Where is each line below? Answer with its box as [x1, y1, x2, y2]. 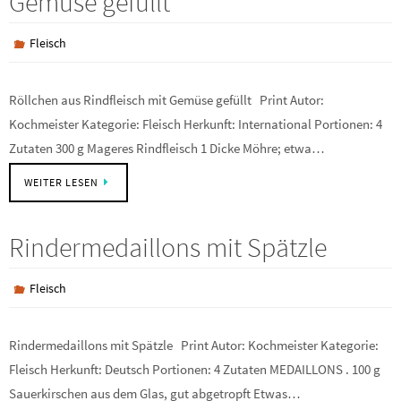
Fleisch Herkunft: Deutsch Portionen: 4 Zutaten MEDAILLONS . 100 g [9, 361, 380, 378]
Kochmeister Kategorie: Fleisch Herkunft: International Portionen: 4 [9, 115, 382, 132]
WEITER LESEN [24, 175, 98, 189]
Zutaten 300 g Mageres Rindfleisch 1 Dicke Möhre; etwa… [9, 140, 325, 157]
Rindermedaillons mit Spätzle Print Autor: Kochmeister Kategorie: [9, 337, 379, 354]
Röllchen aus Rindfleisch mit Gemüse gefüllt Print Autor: [9, 91, 324, 108]
